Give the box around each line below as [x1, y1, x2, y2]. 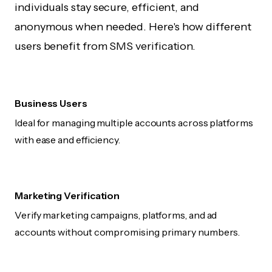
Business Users [15, 97, 87, 110]
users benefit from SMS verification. [15, 39, 196, 53]
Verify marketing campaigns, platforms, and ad [15, 209, 217, 222]
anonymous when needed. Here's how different [15, 20, 251, 34]
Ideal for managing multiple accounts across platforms [15, 117, 253, 129]
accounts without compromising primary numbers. [15, 226, 240, 239]
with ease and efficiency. [15, 134, 120, 146]
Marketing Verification [15, 189, 120, 202]
